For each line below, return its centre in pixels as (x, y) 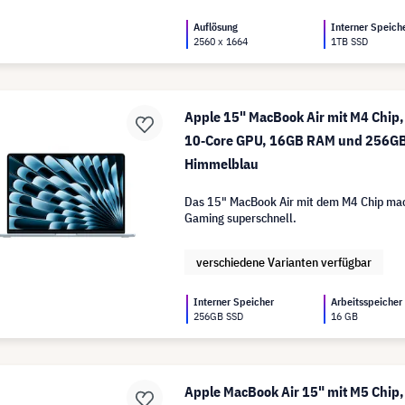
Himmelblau (222, 164)
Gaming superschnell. (241, 218)
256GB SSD (219, 316)
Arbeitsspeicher (367, 301)
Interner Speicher (234, 301)
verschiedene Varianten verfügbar (284, 262)
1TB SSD (350, 41)
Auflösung (216, 27)
